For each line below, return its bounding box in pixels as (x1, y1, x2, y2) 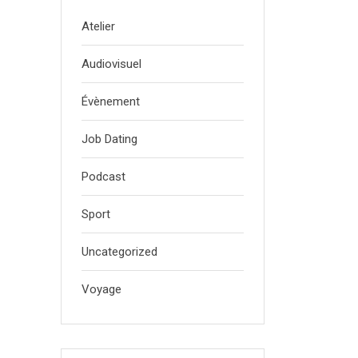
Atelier (82, 19, 115, 34)
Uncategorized (82, 245, 157, 260)
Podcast (82, 169, 125, 185)
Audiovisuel (82, 57, 141, 72)
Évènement (82, 94, 140, 109)
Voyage (82, 282, 121, 297)
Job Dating (82, 132, 137, 147)
